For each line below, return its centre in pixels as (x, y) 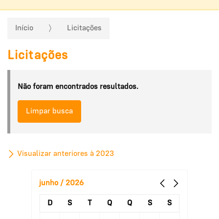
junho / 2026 (61, 184)
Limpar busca (49, 111)
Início (24, 29)
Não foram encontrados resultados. (78, 87)
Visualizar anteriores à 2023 (65, 154)
